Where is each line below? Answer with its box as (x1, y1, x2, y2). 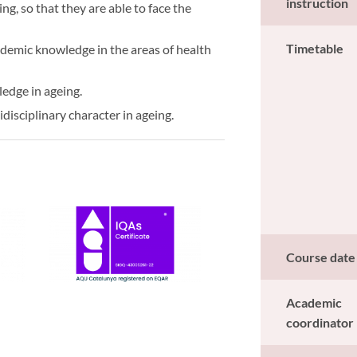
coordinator (286, 314, 355, 330)
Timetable (286, 40, 344, 56)
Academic (286, 294, 343, 310)
